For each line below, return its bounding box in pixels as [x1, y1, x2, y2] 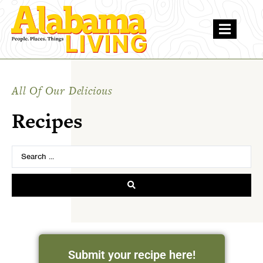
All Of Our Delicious [12, 82, 113, 99]
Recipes [12, 106, 83, 135]
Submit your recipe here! [68, 247, 195, 262]
